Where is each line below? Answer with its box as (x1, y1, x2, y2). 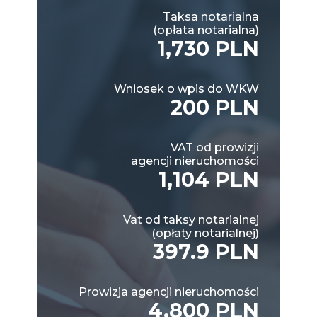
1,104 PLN (158, 166, 259, 192)
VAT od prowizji (171, 140, 259, 154)
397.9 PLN (153, 238, 259, 264)
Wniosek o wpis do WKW (114, 81, 259, 96)
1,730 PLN (157, 35, 259, 61)
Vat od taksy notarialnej (123, 212, 259, 226)
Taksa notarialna (163, 9, 259, 23)
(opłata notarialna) (153, 23, 259, 37)
